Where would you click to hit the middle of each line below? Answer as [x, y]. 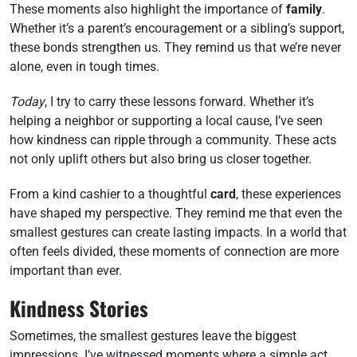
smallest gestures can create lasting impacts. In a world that [178, 232]
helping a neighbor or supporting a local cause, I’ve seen [166, 121]
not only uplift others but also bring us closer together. [161, 159]
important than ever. [66, 271]
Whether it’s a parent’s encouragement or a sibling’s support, [177, 28]
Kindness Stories [79, 308]
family [304, 9]
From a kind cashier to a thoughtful [110, 194]
